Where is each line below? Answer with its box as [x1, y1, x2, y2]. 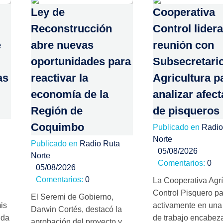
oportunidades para [31, 55, 131, 68]
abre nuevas [31, 39, 94, 52]
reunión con [153, 39, 214, 52]
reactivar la [31, 72, 88, 85]
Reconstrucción [31, 22, 112, 35]
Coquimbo [31, 121, 84, 134]
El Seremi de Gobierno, [31, 192, 113, 201]
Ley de [31, 6, 65, 19]
